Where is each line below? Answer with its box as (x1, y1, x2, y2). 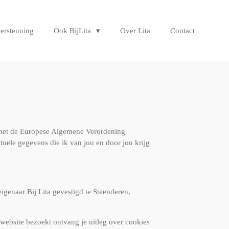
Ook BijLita (54, 26, 93, 35)
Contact (170, 26, 195, 35)
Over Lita (120, 26, 150, 35)
